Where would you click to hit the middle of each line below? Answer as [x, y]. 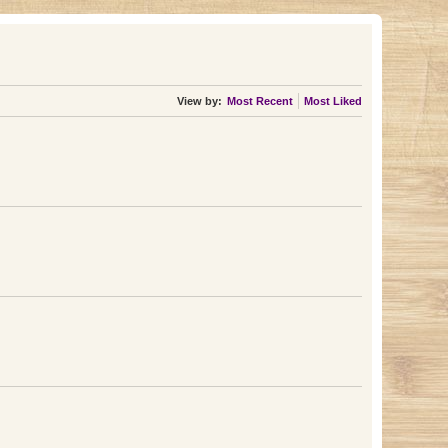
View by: [199, 101]
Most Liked [332, 101]
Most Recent [259, 101]
